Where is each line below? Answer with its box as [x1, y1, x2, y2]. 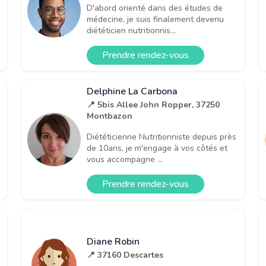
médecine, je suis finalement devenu [87, 13, 224, 25]
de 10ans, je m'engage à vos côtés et [87, 142, 227, 154]
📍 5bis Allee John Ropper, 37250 [87, 99, 220, 110]
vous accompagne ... [87, 153, 163, 165]
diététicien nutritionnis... [87, 24, 176, 36]
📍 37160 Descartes [87, 249, 163, 261]
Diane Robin [87, 235, 140, 249]
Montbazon [87, 110, 132, 122]
